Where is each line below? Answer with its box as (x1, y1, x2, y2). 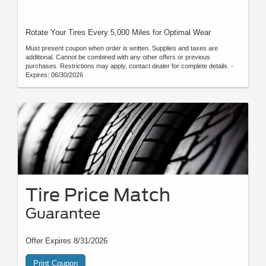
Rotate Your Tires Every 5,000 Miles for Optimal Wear (26, 27, 211, 37)
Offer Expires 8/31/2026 (26, 236, 107, 246)
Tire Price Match (26, 184, 170, 206)
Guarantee (26, 205, 100, 223)
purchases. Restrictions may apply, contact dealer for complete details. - (26, 62, 233, 69)
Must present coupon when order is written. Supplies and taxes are (26, 44, 218, 52)
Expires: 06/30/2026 (26, 71, 83, 78)
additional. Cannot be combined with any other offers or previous (26, 53, 210, 61)
